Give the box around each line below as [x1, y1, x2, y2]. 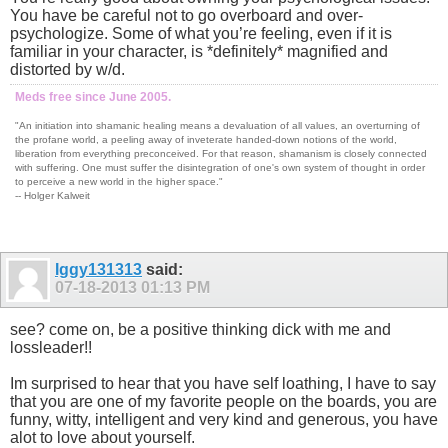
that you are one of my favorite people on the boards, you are [10, 392, 437, 410]
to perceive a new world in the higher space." [15, 175, 223, 187]
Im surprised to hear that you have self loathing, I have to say [10, 374, 436, 392]
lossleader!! [10, 338, 92, 356]
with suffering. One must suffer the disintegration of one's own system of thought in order [15, 161, 425, 173]
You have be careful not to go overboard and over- [10, 6, 363, 24]
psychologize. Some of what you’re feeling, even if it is [10, 24, 392, 42]
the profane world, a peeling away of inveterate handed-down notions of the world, [15, 133, 397, 145]
